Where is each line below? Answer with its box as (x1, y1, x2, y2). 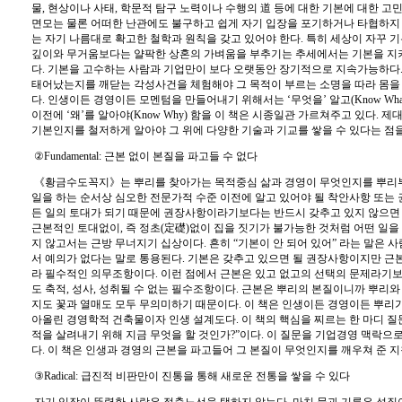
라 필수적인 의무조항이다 (31, 267, 155, 280)
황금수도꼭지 (45, 176, 109, 188)
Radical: (44, 370, 81, 382)
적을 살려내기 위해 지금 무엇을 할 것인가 (31, 328, 231, 341)
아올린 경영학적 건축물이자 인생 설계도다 (31, 313, 236, 326)
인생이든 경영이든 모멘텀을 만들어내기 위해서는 (48, 93, 287, 106)
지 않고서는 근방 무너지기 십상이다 (31, 237, 204, 249)
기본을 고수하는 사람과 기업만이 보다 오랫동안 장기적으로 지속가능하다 (48, 63, 400, 75)
